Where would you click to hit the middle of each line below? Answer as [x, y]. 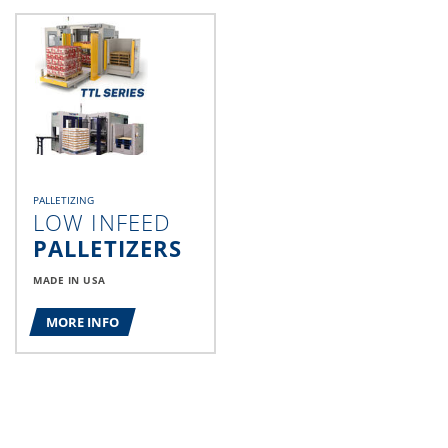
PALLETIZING [63, 200]
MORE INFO [82, 322]
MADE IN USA [69, 280]
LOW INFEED [102, 222]
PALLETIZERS [108, 248]
